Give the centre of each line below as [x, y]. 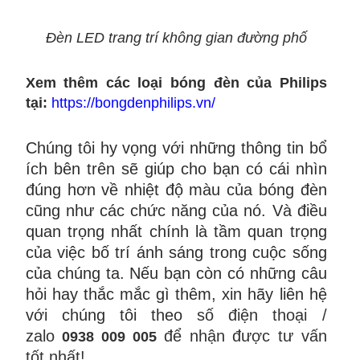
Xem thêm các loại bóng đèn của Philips [176, 82]
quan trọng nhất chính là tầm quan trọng [176, 231]
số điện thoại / [262, 315]
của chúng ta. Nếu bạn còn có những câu [176, 273]
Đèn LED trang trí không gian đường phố [176, 38]
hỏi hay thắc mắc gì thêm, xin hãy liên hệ [176, 294]
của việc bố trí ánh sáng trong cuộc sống [176, 252]
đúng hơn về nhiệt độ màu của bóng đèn [176, 189]
